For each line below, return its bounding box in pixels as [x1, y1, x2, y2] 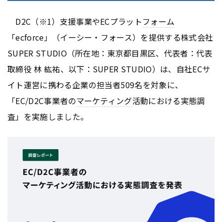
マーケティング [76, 94, 132, 107]
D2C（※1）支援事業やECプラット [7, 15, 143, 27]
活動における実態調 [132, 94, 205, 107]
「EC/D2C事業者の [7, 94, 76, 107]
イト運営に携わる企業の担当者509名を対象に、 [7, 78, 183, 91]
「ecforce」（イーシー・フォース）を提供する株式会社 [7, 31, 214, 43]
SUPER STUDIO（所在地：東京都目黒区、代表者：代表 [7, 47, 213, 59]
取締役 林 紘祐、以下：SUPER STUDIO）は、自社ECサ [7, 62, 211, 75]
